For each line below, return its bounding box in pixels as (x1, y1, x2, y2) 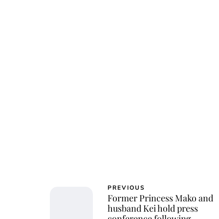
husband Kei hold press (108, 202, 198, 214)
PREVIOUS (108, 183, 145, 192)
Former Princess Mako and (108, 192, 213, 204)
